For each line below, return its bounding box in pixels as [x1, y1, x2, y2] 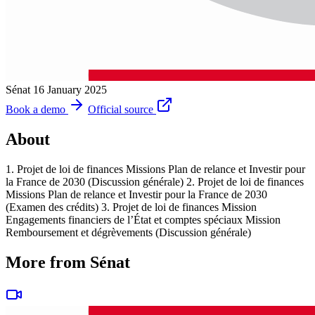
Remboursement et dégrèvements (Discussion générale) [6, 226, 251, 238]
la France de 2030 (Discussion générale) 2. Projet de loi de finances [6, 175, 304, 188]
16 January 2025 [33, 83, 107, 96]
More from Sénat [6, 252, 130, 271]
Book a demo [6, 103, 65, 115]
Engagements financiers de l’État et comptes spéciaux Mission [6, 213, 281, 226]
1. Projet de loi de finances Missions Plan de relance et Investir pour [6, 162, 305, 175]
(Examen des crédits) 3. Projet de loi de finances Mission [6, 200, 257, 213]
